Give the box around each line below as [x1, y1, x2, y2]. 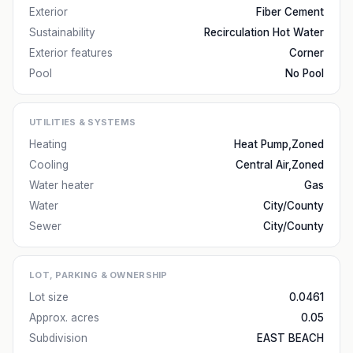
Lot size [29, 291, 69, 303]
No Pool [285, 67, 324, 80]
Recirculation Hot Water [204, 26, 324, 39]
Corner [289, 46, 324, 59]
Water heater [29, 179, 94, 191]
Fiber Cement [256, 6, 324, 18]
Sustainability [29, 26, 95, 39]
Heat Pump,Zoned [234, 138, 324, 150]
